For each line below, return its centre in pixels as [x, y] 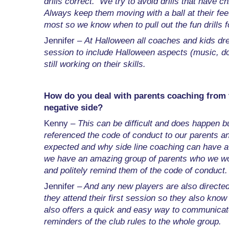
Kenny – [61, 124]
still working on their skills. [95, 64]
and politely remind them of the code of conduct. [136, 171]
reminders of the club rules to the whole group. [133, 222]
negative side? [73, 108]
